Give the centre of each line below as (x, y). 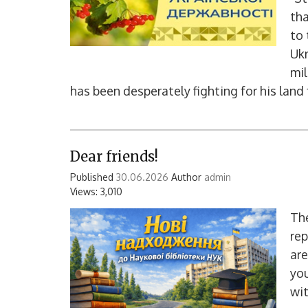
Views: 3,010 (96, 191)
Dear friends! (114, 156)
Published (93, 177)
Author (186, 177)
